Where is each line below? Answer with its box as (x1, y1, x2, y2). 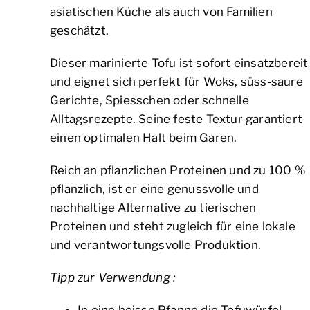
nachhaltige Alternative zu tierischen (50, 201, 257, 215)
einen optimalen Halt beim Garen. (50, 131, 237, 145)
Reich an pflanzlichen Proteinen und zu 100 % (50, 163, 306, 178)
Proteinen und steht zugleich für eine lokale (50, 219, 295, 234)
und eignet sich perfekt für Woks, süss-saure (50, 75, 303, 89)
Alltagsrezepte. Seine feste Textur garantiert (50, 112, 303, 127)
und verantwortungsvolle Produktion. (50, 238, 262, 253)
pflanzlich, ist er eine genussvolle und (50, 182, 259, 197)
